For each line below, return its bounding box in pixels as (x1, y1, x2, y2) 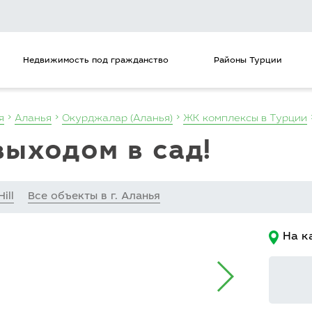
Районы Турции (213, 56, 282, 65)
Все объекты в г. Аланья (28, 192, 160, 202)
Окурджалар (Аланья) (62, 114, 173, 124)
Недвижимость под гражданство (22, 56, 169, 65)
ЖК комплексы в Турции (183, 114, 307, 124)
